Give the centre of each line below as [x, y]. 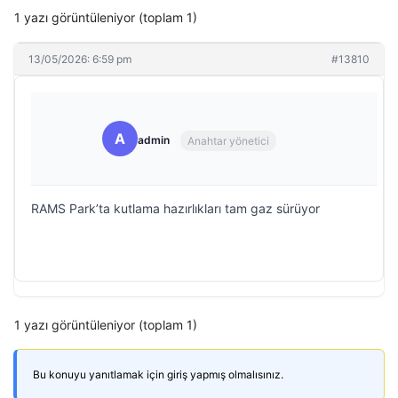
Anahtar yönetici [228, 140]
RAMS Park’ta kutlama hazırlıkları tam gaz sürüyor [175, 208]
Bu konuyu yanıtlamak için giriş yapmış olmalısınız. [158, 374]
